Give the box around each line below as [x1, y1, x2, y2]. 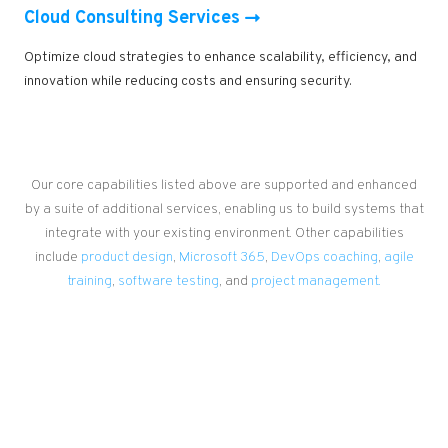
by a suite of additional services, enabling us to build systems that [24, 201, 424, 219]
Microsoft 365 [178, 249, 265, 267]
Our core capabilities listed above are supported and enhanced [31, 177, 417, 195]
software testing [118, 273, 219, 291]
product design [80, 249, 173, 267]
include [34, 249, 81, 267]
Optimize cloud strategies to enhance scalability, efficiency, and [24, 49, 417, 67]
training [67, 273, 112, 291]
